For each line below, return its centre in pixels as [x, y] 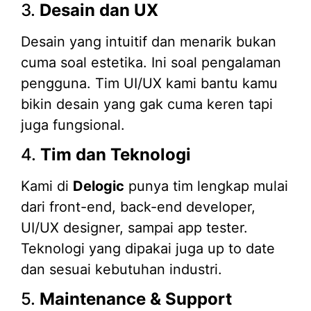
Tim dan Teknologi [116, 155]
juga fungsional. [73, 125]
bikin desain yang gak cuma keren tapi [147, 104]
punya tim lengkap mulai [206, 186]
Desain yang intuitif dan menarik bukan [149, 41]
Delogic [99, 186]
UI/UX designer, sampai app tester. [134, 228]
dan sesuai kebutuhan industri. [121, 270]
